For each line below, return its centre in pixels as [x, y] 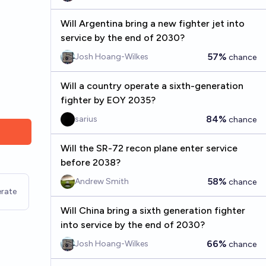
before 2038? [90, 162]
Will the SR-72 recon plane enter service [149, 148]
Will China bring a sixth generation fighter [153, 210]
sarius [86, 119]
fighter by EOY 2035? [108, 100]
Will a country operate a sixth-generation [152, 86]
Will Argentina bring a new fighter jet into [152, 23]
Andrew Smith [102, 181]
